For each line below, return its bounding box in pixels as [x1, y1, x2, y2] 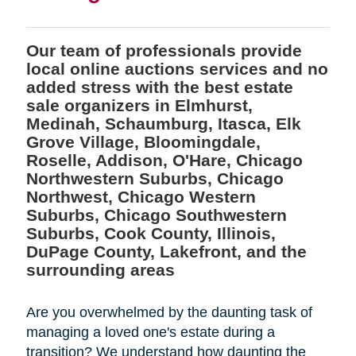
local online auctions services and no [25, 59, 328, 78]
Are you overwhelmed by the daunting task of [25, 304, 312, 320]
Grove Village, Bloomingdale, [25, 132, 261, 151]
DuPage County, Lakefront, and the [25, 242, 307, 261]
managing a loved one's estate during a [25, 323, 275, 340]
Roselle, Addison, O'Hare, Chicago [25, 150, 303, 169]
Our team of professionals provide [25, 41, 302, 60]
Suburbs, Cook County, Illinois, [25, 223, 276, 242]
